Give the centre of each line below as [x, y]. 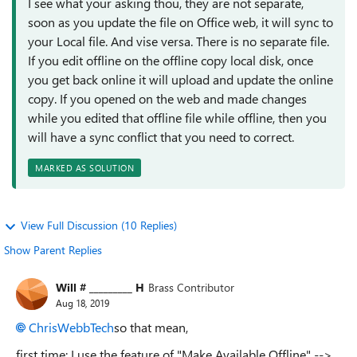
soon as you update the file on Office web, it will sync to [180, 22]
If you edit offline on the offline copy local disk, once [171, 60]
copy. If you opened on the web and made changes [167, 98]
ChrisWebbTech [71, 327]
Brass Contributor [191, 287]
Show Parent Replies [53, 250]
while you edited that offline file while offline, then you [177, 118]
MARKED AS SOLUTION [84, 168]
